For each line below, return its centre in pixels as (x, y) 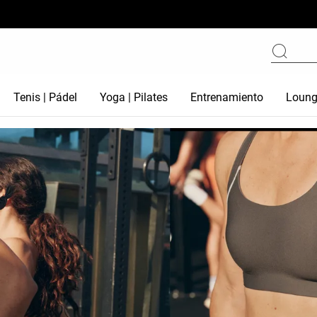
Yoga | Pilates (134, 97)
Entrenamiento (227, 97)
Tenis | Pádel (46, 97)
